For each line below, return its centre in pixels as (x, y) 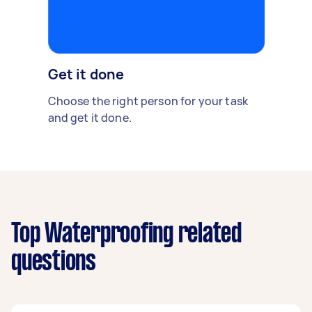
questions (54, 262)
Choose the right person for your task (148, 101)
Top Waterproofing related (126, 234)
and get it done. (89, 117)
